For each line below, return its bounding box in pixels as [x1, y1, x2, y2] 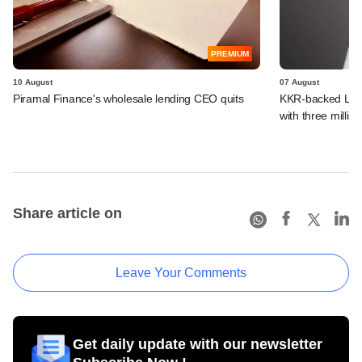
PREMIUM [211, 48, 249, 58]
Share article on [13, 204, 122, 221]
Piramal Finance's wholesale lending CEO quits [13, 91, 244, 105]
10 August [13, 77, 53, 86]
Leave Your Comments [116, 265, 246, 280]
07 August [280, 77, 319, 86]
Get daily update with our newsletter [73, 335, 322, 352]
